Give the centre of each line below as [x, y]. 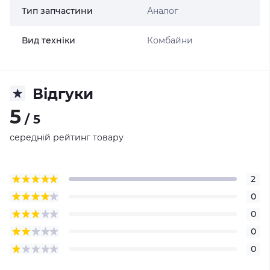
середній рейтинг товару [67, 137]
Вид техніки [49, 40]
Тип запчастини [57, 11]
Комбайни [170, 40]
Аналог [162, 11]
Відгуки [63, 93]
